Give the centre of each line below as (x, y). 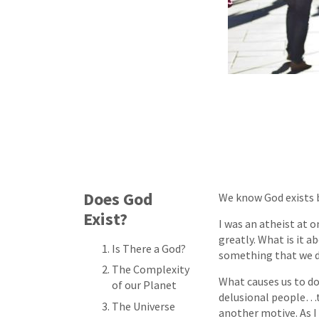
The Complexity (151, 269)
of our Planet (144, 285)
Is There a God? (149, 248)
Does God (118, 199)
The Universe (143, 306)
